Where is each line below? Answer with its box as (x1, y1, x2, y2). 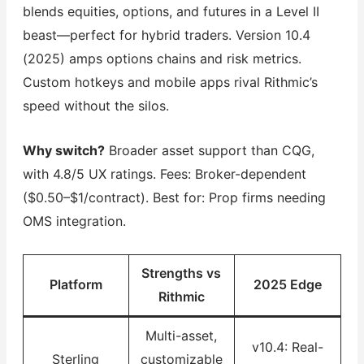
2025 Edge (253, 275, 322, 292)
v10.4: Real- (251, 338, 323, 355)
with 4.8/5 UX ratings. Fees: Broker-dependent (22, 166, 306, 183)
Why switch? (22, 142, 105, 159)
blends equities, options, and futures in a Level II (22, 3, 319, 20)
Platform (49, 275, 102, 292)
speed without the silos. (22, 97, 169, 115)
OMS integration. (22, 213, 126, 230)
